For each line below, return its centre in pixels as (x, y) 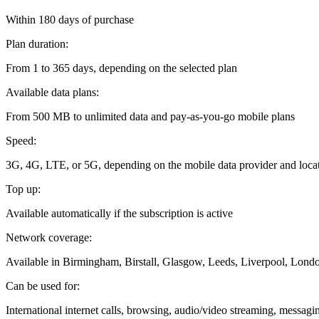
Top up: (23, 189)
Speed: (21, 140)
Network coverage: (49, 237)
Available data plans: (52, 92)
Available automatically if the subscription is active (119, 213)
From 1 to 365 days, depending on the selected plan (121, 68)
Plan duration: (37, 43)
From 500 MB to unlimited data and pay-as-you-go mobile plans (150, 116)
